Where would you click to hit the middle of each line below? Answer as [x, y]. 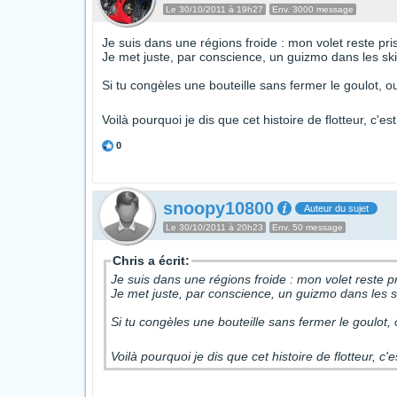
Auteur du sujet [336, 208]
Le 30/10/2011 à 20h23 [214, 227]
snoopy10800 [218, 208]
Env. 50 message [307, 227]
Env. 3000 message [313, 9]
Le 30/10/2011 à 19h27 [214, 9]
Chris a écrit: [151, 261]
